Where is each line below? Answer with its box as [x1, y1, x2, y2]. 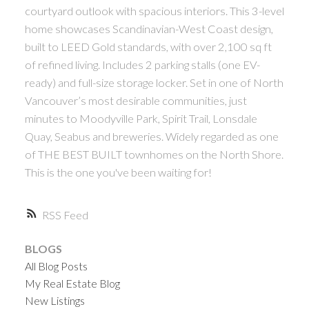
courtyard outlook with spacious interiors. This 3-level [24, 4, 284, 18]
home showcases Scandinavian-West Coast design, [24, 22, 273, 36]
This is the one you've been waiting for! [24, 166, 212, 179]
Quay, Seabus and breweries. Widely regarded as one [24, 130, 279, 143]
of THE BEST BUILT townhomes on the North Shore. [24, 148, 283, 161]
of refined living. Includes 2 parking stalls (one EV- [24, 58, 260, 72]
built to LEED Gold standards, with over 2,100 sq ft [24, 40, 272, 54]
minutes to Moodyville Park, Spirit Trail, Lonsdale [24, 112, 257, 126]
